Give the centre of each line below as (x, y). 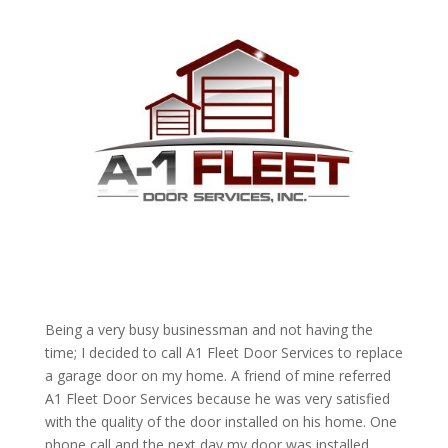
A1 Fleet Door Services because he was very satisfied (217, 398)
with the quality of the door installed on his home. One (220, 421)
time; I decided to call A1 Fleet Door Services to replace (223, 352)
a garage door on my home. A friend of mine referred (217, 375)
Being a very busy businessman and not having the (208, 329)
